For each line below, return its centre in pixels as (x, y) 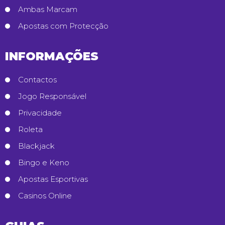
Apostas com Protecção (63, 26)
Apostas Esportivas (53, 179)
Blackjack (36, 146)
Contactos (37, 79)
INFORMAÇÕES (52, 56)
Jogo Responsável (52, 96)
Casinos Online (45, 195)
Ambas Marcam (48, 9)
